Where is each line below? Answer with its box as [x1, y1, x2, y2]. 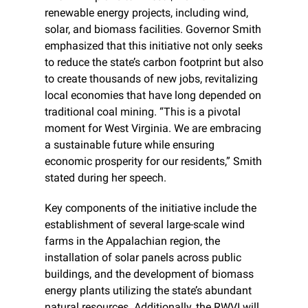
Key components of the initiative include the [45, 201, 256, 215]
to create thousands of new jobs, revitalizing [45, 72, 258, 86]
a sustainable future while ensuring [45, 138, 214, 152]
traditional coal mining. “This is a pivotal [45, 105, 241, 119]
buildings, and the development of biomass [45, 267, 254, 281]
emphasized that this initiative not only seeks [45, 39, 263, 53]
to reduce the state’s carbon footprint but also [45, 56, 263, 69]
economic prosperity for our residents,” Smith [45, 155, 262, 168]
